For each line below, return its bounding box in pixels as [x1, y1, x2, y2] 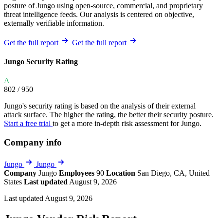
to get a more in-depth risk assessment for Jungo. [53, 119, 201, 128]
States [4, 177, 24, 186]
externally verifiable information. [4, 18, 104, 27]
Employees [59, 168, 94, 177]
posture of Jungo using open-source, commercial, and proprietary [4, 1, 203, 10]
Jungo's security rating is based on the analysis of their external [4, 102, 196, 110]
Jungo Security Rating [4, 57, 78, 66]
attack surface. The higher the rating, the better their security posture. [4, 110, 214, 119]
